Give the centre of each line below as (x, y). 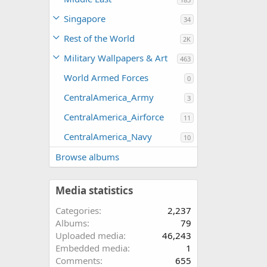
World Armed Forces (106, 77)
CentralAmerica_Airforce (114, 117)
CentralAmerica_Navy (108, 136)
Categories (77, 210)
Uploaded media (89, 235)
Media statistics (94, 190)
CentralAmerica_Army (109, 97)
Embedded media (91, 248)
